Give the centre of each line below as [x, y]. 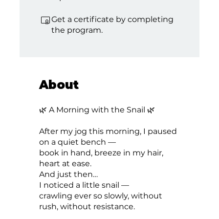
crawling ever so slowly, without [101, 196]
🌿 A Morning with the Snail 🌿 [97, 109]
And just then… [69, 174]
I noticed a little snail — [84, 185]
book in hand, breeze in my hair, [101, 153]
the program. [77, 30]
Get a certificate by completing [113, 19]
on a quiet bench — [78, 142]
